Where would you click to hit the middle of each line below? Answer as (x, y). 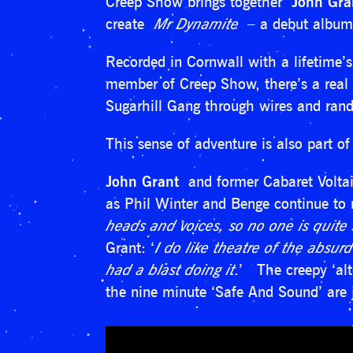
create (130, 23)
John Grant (143, 181)
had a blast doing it (170, 269)
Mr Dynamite (201, 23)
